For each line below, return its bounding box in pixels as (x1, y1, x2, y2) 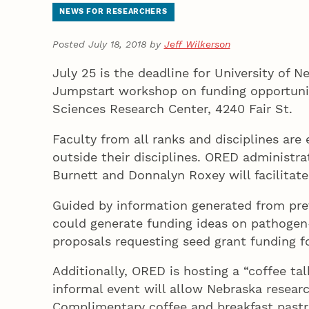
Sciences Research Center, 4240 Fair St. (52, 101, 292, 116)
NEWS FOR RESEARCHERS (59, 7, 168, 17)
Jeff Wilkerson (163, 38, 230, 50)
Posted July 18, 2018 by (52, 38, 164, 50)
